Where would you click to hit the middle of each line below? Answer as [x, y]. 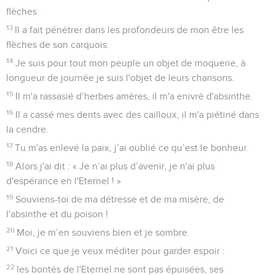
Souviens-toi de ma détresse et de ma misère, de [120, 200]
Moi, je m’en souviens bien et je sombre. [103, 233]
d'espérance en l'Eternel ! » [64, 181]
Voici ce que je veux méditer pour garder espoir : [120, 251]
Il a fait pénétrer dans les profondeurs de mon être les [130, 30]
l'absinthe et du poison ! [57, 215]
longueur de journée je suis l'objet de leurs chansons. [120, 78]
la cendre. [27, 130]
